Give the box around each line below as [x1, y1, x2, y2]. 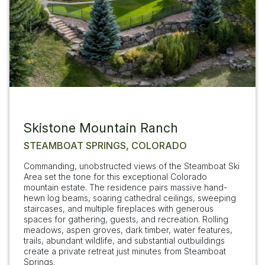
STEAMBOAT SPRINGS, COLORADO [24, 139, 187, 151]
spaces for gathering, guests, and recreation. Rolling [24, 214, 228, 224]
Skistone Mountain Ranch [24, 119, 178, 135]
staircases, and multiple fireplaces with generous [24, 203, 214, 214]
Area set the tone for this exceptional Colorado [24, 171, 207, 182]
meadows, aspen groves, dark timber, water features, [24, 224, 232, 235]
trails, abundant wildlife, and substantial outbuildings [24, 235, 225, 245]
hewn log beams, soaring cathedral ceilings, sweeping [24, 192, 236, 203]
